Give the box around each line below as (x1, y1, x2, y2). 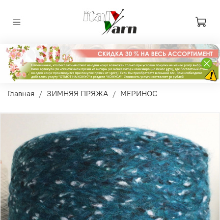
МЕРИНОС (120, 88, 158, 99)
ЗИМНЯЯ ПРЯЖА (47, 88, 108, 99)
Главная (7, 88, 34, 99)
